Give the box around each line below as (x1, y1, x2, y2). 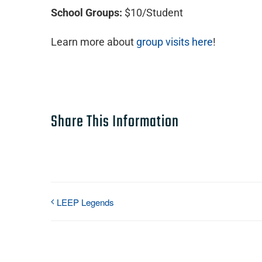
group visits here (136, 36, 213, 48)
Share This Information (51, 109, 179, 135)
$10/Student (122, 6, 183, 19)
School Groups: (51, 6, 122, 19)
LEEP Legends (57, 196, 114, 209)
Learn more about (51, 36, 136, 48)
